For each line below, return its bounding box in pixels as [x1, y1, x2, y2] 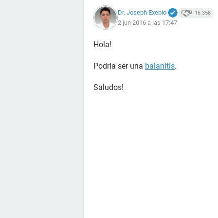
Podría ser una [93, 61, 145, 71]
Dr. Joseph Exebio [118, 8, 166, 16]
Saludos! [93, 83, 124, 92]
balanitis [145, 61, 175, 71]
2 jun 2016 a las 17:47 [118, 19, 177, 27]
